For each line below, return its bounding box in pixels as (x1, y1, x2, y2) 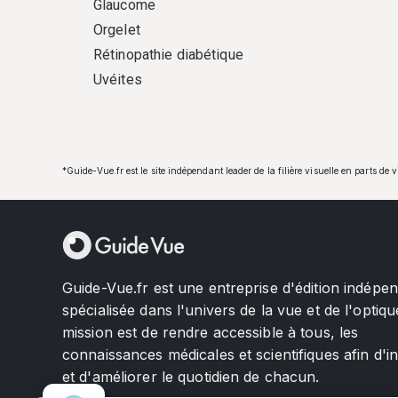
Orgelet (93, 21, 140, 38)
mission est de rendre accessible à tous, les (62, 323, 359, 342)
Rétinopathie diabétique (93, 46, 243, 63)
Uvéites (93, 71, 142, 88)
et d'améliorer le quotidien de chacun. (62, 368, 320, 386)
